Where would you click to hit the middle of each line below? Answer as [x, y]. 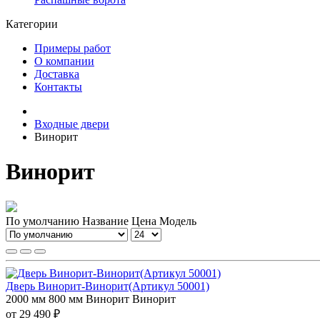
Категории [32, 24]
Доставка [57, 74]
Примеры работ [72, 48]
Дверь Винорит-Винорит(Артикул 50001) [107, 286]
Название [107, 221]
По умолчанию [42, 221]
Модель [178, 221]
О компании [64, 61]
